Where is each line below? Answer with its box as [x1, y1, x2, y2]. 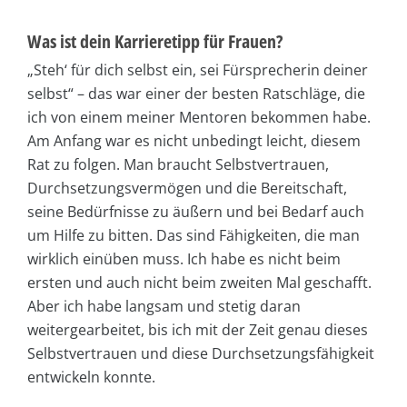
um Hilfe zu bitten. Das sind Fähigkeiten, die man [27, 224, 360, 245]
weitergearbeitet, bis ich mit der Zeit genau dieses [27, 319, 368, 340]
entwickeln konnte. [27, 366, 155, 387]
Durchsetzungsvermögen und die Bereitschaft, [27, 177, 347, 198]
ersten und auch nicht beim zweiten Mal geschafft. [27, 272, 372, 293]
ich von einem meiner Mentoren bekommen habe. [27, 106, 371, 127]
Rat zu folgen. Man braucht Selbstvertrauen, [27, 154, 329, 174]
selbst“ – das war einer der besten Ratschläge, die [27, 83, 365, 104]
